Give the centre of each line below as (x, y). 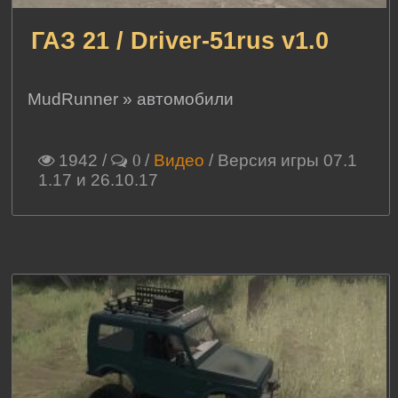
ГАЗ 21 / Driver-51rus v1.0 (180, 40)
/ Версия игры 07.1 (280, 160)
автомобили (186, 99)
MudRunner (73, 99)
